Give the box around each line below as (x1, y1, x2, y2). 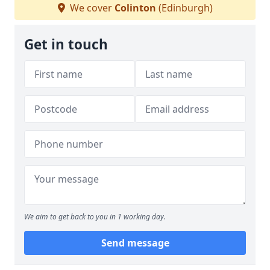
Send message (101, 236, 169, 250)
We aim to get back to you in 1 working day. (24, 212, 166, 222)
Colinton (114, 1, 156, 14)
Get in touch (24, 35, 108, 54)
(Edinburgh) (155, 1, 213, 14)
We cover (67, 1, 115, 14)
